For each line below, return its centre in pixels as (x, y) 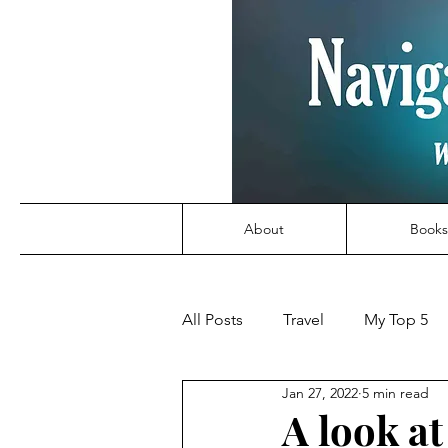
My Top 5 (396, 319)
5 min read (395, 392)
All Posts (212, 319)
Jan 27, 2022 (320, 392)
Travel (303, 319)
